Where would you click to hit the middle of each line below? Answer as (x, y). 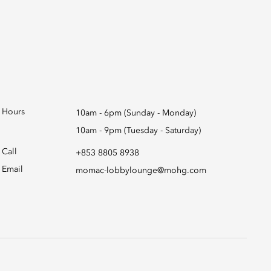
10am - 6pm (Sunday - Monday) (135, 113)
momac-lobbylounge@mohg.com (141, 171)
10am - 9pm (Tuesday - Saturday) (138, 131)
